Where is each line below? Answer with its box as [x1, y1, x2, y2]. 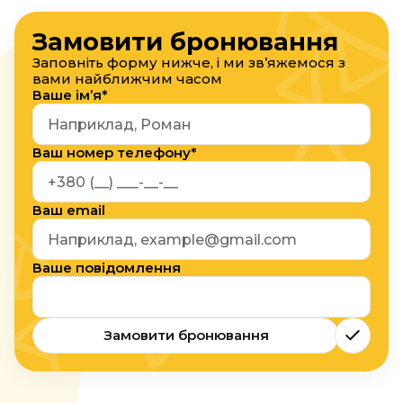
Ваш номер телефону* [32, 144, 197, 161]
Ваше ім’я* [32, 86, 108, 103]
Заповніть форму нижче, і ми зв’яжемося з [32, 54, 345, 71]
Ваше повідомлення [32, 259, 181, 276]
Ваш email [32, 201, 105, 219]
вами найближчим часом [32, 70, 222, 87]
